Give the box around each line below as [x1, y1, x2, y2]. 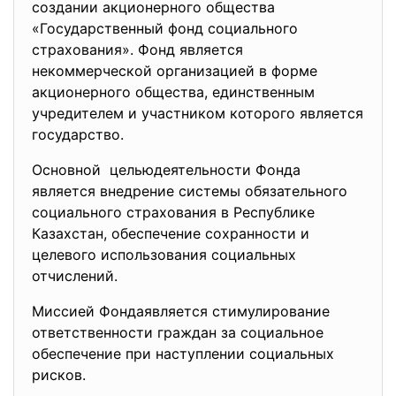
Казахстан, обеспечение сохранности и [32, 225, 309, 242]
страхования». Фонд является [32, 41, 243, 58]
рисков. [32, 366, 90, 384]
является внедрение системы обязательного [32, 182, 347, 200]
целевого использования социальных [32, 246, 296, 263]
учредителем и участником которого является [32, 104, 363, 122]
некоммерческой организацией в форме [32, 62, 317, 80]
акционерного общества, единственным [32, 83, 315, 101]
